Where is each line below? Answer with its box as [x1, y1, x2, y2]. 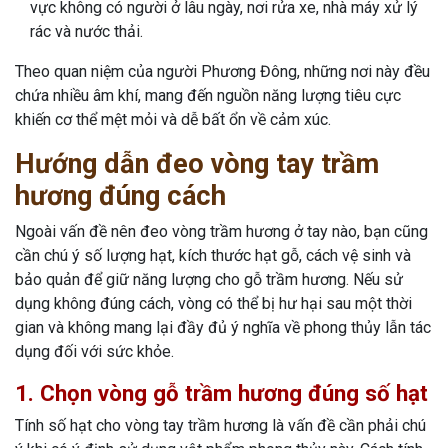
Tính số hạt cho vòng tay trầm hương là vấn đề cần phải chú [15, 416, 426, 436]
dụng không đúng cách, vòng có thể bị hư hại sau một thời [15, 294, 412, 314]
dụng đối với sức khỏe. [15, 342, 174, 362]
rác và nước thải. [30, 22, 143, 42]
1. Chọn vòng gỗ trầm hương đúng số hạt [15, 380, 428, 407]
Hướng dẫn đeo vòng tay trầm [15, 148, 379, 181]
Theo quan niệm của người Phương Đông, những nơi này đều [15, 62, 430, 82]
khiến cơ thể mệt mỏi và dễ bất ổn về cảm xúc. [15, 110, 331, 130]
